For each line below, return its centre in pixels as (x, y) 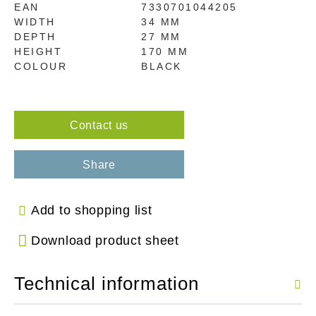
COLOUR (41, 66)
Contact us (99, 125)
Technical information (107, 284)
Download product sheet (105, 241)
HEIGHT (38, 51)
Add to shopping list (92, 210)
